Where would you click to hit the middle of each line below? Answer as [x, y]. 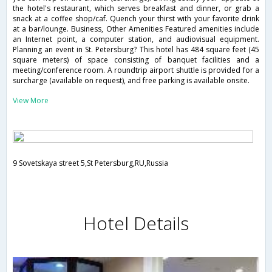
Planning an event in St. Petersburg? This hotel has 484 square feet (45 [136, 50]
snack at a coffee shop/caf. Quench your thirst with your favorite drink [136, 19]
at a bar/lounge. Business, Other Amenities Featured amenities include [136, 29]
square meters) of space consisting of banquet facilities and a [136, 60]
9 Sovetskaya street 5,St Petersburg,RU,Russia [90, 163]
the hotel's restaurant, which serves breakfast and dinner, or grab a [136, 8]
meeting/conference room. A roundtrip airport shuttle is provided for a [136, 70]
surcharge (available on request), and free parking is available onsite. [131, 81]
